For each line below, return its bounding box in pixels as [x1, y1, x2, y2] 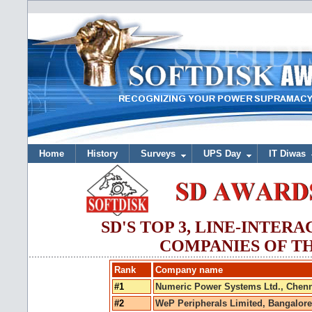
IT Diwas [269, 148, 306, 159]
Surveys [141, 148, 175, 159]
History [87, 148, 118, 159]
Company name [155, 265, 223, 275]
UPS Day [203, 148, 241, 159]
